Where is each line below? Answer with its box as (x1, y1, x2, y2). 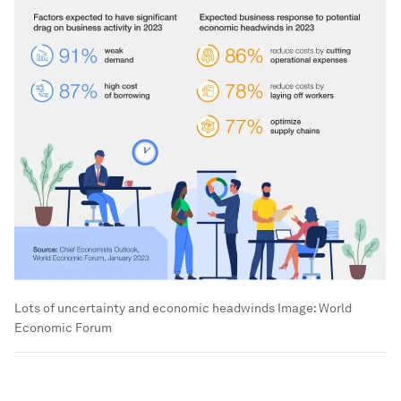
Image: (275, 300, 319, 315)
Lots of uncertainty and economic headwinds (14, 300, 275, 315)
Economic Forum (14, 320, 112, 335)
